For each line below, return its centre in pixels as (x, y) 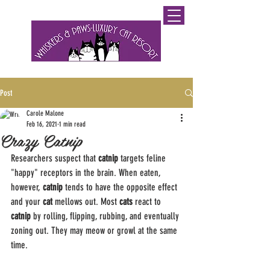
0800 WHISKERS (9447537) (78, 10)
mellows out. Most (86, 202)
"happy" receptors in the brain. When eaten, (87, 173)
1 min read (72, 124)
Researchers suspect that (55, 158)
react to (148, 202)
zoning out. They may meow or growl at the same (95, 231)
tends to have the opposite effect (121, 187)
